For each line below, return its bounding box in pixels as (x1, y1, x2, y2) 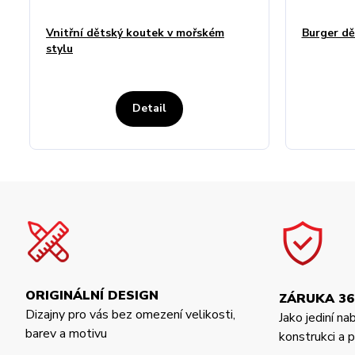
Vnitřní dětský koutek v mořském (46, 25, 224, 40)
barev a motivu (25, 324, 107, 342)
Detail (132, 100, 166, 116)
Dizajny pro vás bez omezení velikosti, (25, 305, 235, 323)
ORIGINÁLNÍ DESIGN (25, 286, 158, 304)
